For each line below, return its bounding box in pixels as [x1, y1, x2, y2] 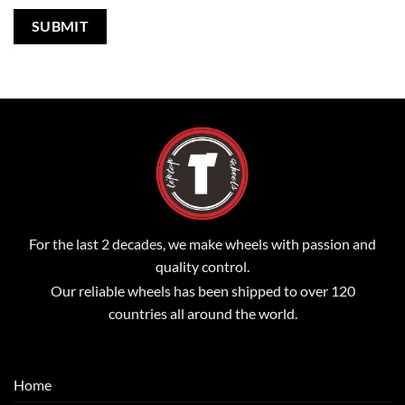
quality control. [155, 258, 250, 276]
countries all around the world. [108, 305, 297, 323]
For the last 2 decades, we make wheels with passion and [29, 235, 376, 253]
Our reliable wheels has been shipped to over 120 [50, 282, 355, 300]
